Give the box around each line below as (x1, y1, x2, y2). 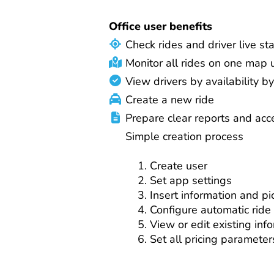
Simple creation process (125, 128, 243, 144)
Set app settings (150, 172, 232, 188)
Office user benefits (109, 18, 212, 34)
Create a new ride (125, 92, 214, 107)
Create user (150, 158, 207, 173)
